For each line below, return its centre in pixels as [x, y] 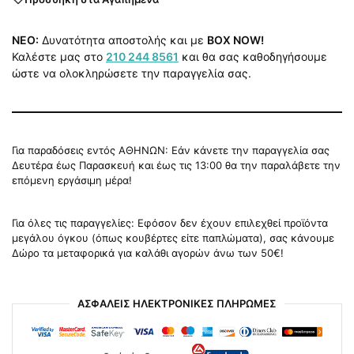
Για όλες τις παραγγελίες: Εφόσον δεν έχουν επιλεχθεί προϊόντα [170, 223]
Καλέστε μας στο [59, 57]
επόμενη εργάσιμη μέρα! [72, 181]
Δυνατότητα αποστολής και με [123, 40]
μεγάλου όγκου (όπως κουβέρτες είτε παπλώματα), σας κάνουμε [173, 238]
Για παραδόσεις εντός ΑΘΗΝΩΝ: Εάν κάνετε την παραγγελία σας [171, 151]
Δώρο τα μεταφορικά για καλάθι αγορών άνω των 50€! [148, 253]
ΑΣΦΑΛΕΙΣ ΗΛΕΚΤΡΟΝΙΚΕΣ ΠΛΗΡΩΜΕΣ [177, 304]
